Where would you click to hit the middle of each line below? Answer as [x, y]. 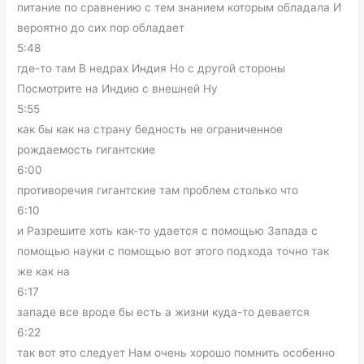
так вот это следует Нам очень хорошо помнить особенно [176, 353]
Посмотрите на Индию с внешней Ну [118, 89]
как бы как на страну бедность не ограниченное [150, 130]
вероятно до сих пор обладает [101, 28]
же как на [44, 272]
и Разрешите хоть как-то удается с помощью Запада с [168, 231]
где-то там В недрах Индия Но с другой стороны [152, 69]
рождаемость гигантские [87, 150]
